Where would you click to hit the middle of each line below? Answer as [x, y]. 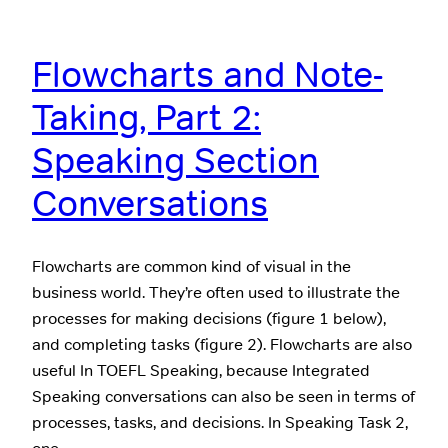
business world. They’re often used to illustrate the [216, 293]
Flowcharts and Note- [207, 74]
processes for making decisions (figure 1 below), [209, 319]
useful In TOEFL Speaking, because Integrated [201, 371]
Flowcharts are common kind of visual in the [191, 267]
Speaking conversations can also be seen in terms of [223, 397]
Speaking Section [175, 160]
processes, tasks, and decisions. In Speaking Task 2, [220, 423]
